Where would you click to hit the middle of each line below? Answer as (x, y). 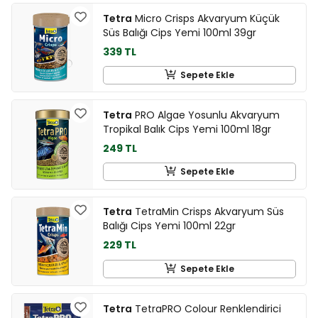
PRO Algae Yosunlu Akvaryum (206, 115)
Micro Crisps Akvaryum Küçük (206, 18)
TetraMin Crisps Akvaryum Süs (208, 212)
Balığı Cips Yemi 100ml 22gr (169, 226)
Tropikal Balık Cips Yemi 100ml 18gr (187, 129)
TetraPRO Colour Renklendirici (207, 308)
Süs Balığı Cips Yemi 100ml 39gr (180, 32)
